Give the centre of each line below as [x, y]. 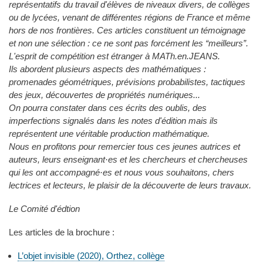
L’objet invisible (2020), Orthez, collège [91, 255]
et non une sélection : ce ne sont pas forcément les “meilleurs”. [129, 43]
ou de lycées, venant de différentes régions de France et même [129, 18]
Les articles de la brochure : [62, 232]
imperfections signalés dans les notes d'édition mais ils [113, 121]
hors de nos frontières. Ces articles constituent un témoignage [127, 31]
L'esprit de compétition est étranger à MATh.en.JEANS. [114, 56]
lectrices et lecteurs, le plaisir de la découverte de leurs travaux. [130, 186]
